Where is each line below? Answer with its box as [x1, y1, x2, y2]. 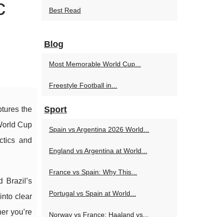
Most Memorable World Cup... [49, 60, 141, 68]
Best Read [49, 6, 81, 14]
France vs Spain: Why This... [49, 168, 137, 176]
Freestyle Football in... [49, 81, 117, 89]
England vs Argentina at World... [49, 147, 147, 155]
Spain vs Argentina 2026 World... [49, 125, 149, 133]
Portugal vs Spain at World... [49, 189, 136, 197]
